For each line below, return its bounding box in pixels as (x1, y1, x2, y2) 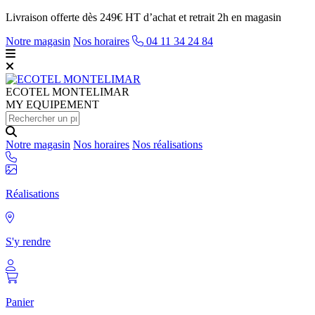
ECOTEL (6, 86, 49, 98)
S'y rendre (6, 236, 51, 247)
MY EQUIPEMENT (6, 98, 99, 110)
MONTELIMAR (49, 86, 129, 98)
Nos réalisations (132, 139, 202, 150)
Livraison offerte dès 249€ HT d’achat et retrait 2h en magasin (6, 11, 281, 23)
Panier (6, 296, 34, 308)
